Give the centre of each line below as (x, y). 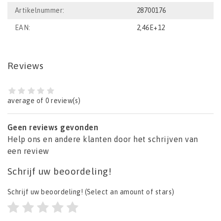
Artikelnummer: (40, 11)
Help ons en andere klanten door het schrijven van (103, 139)
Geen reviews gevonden (53, 128)
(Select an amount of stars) (129, 192)
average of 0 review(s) (44, 101)
